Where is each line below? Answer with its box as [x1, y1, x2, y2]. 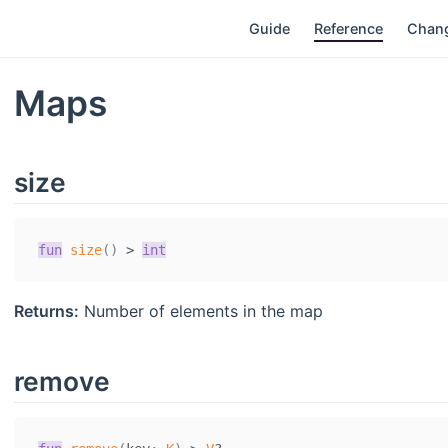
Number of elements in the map [79, 300, 323, 321]
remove [14, 364, 110, 397]
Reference [314, 20, 383, 38]
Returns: [14, 300, 79, 321]
